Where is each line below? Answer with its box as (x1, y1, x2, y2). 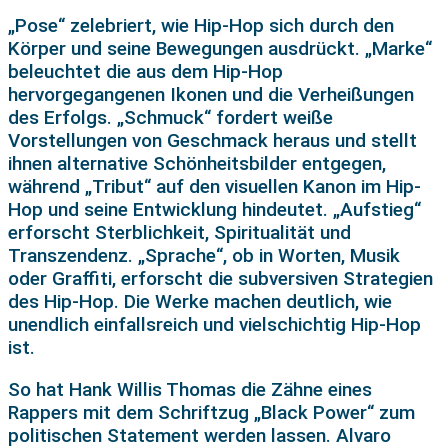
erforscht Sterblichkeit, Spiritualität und (8, 221, 351, 245)
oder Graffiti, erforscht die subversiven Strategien (8, 267, 433, 291)
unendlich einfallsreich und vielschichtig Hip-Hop (8, 313, 421, 337)
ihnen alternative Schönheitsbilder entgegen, (8, 152, 386, 176)
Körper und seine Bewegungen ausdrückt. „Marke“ (8, 37, 432, 61)
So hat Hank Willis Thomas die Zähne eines (8, 378, 372, 402)
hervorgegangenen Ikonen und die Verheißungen (8, 83, 414, 107)
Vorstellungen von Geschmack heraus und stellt (8, 129, 417, 153)
